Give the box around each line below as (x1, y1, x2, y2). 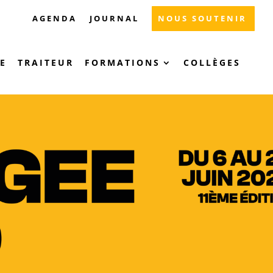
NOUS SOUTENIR (158, 12, 247, 24)
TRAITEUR (18, 56, 74, 68)
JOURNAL (90, 12, 139, 24)
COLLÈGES (183, 56, 245, 68)
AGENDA (32, 12, 77, 24)
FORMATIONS (85, 56, 160, 68)
